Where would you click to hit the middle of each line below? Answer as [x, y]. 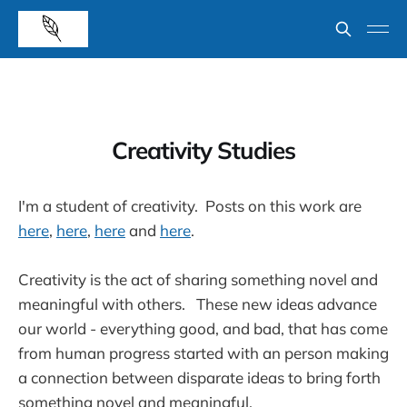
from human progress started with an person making [203, 353]
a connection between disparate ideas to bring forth [199, 378]
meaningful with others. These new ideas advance [198, 304]
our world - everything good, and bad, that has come [203, 329]
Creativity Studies [203, 150]
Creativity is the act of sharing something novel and [198, 280]
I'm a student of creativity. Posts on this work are [190, 205]
